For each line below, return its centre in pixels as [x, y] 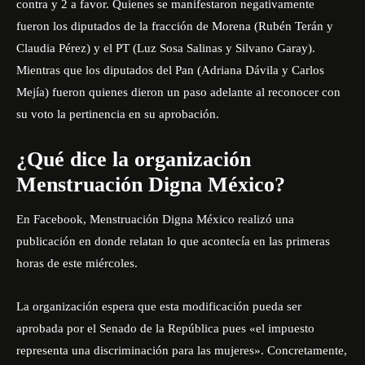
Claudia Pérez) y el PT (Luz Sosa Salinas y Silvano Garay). [166, 48]
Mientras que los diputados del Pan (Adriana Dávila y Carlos [170, 70]
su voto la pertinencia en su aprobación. [118, 114]
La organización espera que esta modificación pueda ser [159, 307]
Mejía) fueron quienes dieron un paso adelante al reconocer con [178, 92]
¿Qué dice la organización [134, 160]
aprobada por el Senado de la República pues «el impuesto [165, 329]
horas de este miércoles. [77, 264]
